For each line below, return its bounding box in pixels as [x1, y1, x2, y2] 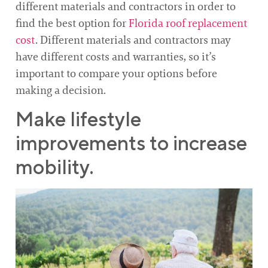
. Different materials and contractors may [35, 32, 231, 47]
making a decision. [16, 83, 106, 98]
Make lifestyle [16, 107, 141, 131]
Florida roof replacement [129, 16, 247, 31]
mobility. [16, 155, 94, 179]
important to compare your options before [16, 66, 217, 81]
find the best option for [16, 16, 129, 31]
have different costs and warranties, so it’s [16, 49, 216, 64]
